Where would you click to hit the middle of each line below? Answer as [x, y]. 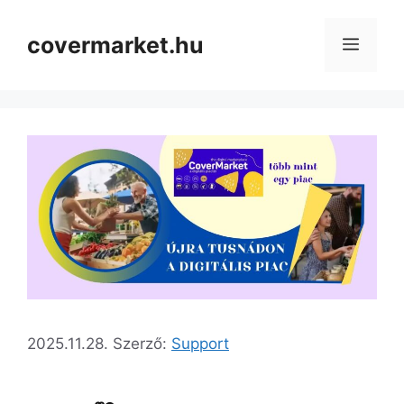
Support [200, 343]
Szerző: [142, 343]
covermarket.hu [115, 45]
